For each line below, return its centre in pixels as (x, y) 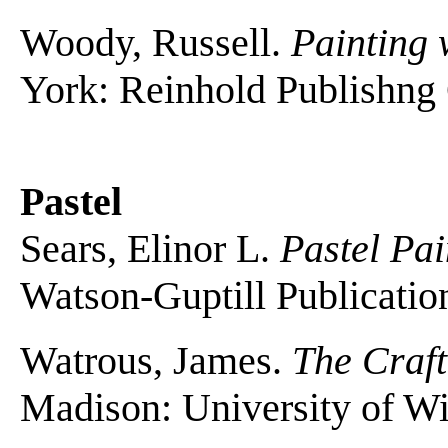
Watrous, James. (156, 360)
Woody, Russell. (155, 42)
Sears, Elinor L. (150, 248)
